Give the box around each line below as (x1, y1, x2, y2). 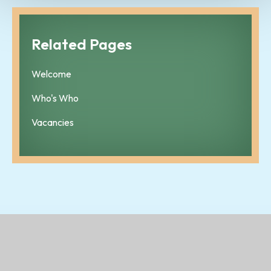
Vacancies (31, 116, 74, 128)
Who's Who (31, 91, 79, 104)
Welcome (31, 67, 71, 80)
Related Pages (31, 34, 132, 54)
